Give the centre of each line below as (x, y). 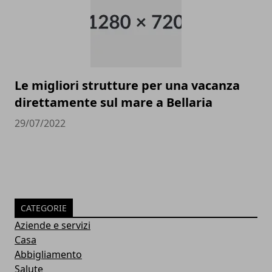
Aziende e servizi (53, 225)
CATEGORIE (44, 208)
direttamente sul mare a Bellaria (114, 102)
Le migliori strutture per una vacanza (127, 85)
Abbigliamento (48, 254)
